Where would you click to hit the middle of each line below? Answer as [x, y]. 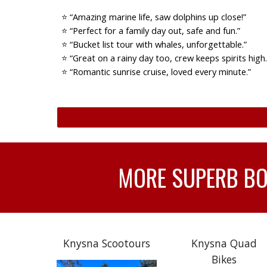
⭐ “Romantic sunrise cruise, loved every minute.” [156, 71]
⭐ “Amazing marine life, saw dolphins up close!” [153, 16]
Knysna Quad [224, 243]
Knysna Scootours [106, 243]
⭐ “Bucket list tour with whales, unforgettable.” [154, 44]
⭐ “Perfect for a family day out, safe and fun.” [150, 30]
